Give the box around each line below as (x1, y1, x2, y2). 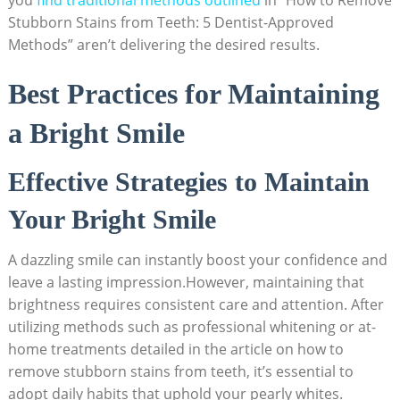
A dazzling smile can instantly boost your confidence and (7, 249, 387, 270)
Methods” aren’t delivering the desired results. (7, 34, 320, 54)
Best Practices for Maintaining (7, 77, 379, 110)
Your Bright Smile (7, 204, 216, 234)
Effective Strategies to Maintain (7, 166, 370, 196)
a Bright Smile (7, 116, 185, 149)
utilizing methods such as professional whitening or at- (7, 316, 376, 337)
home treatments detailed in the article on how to (7, 338, 344, 359)
